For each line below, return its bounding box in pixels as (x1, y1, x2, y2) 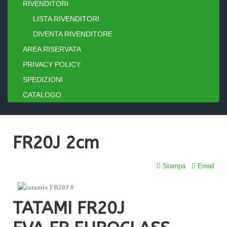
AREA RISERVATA (23, 45, 81, 54)
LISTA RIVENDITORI (33, 15, 99, 23)
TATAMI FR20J (13, 198, 130, 219)
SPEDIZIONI (23, 75, 63, 84)
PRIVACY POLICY (23, 60, 81, 69)
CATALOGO (23, 91, 61, 99)
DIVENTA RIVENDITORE (33, 30, 112, 39)
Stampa (161, 162, 185, 170)
